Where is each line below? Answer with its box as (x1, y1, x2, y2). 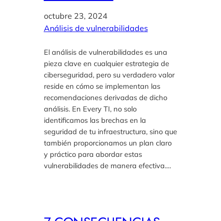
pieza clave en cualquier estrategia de (43, 59, 169, 69)
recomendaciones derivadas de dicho (43, 93, 167, 103)
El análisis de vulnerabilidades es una (43, 47, 167, 57)
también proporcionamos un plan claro (43, 138, 172, 148)
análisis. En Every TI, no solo (43, 104, 137, 114)
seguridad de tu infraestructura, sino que (43, 127, 177, 137)
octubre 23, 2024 (43, 11, 108, 21)
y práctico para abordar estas (43, 149, 142, 159)
